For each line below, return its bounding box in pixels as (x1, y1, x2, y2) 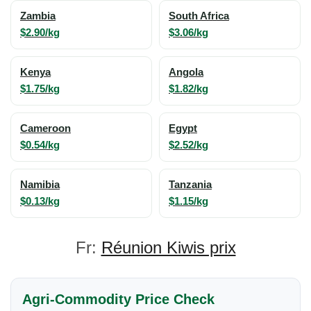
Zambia (20, 10, 56, 22)
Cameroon (20, 123, 71, 134)
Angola (169, 67, 203, 78)
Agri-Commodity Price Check (22, 292, 215, 307)
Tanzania (169, 179, 212, 190)
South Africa (169, 10, 229, 22)
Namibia (20, 179, 60, 190)
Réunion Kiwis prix (101, 238, 236, 257)
